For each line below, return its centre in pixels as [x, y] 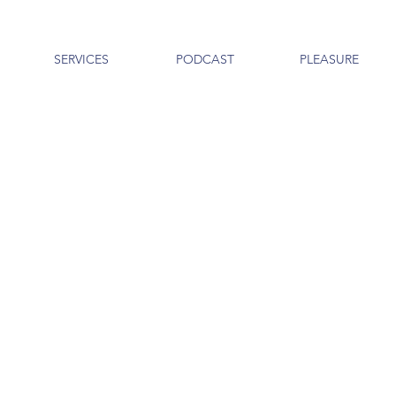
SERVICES [81, 59]
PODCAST [205, 59]
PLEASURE [329, 59]
